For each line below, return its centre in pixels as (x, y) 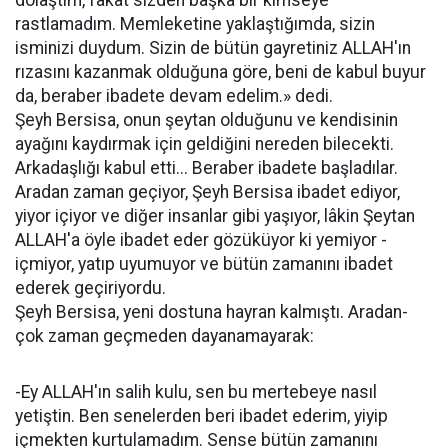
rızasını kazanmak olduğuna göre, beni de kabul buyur (220, 71)
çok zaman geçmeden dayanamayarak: (164, 335)
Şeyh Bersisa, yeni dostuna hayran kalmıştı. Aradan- (211, 311)
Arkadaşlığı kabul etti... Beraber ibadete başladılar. (206, 167)
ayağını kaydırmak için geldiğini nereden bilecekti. (204, 143)
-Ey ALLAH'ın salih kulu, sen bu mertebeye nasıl (196, 391)
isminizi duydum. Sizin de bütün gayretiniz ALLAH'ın (213, 47)
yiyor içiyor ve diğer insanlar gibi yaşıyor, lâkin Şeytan (215, 215)
